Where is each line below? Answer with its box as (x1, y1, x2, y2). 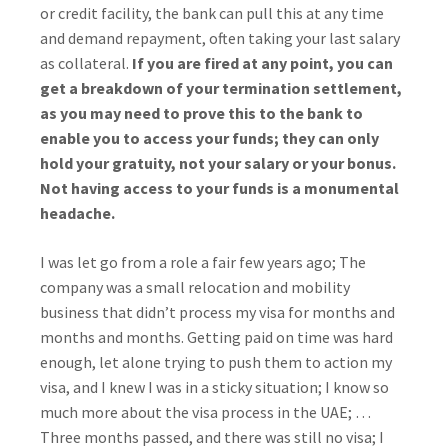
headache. (40, 203, 115, 223)
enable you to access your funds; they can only (40, 128, 379, 148)
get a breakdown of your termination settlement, (40, 78, 402, 98)
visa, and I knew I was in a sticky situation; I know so (40, 377, 389, 397)
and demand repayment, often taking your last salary (40, 28, 400, 48)
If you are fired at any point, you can (132, 53, 393, 73)
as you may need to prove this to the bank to (40, 103, 363, 123)
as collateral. (40, 53, 132, 73)
